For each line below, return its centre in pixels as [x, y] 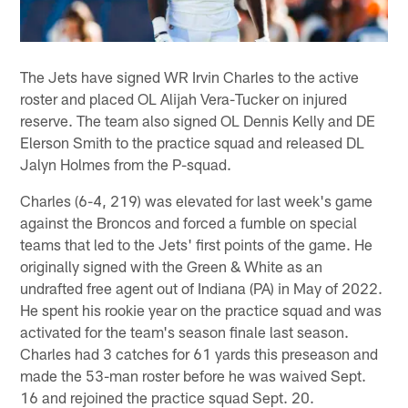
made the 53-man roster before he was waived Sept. [194, 376]
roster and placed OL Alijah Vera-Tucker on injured [184, 99]
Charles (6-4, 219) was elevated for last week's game [197, 201]
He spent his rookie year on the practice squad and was [201, 310]
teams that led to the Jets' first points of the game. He [197, 245]
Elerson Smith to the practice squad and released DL [193, 143]
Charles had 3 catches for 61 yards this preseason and [199, 354]
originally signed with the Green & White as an [172, 266]
